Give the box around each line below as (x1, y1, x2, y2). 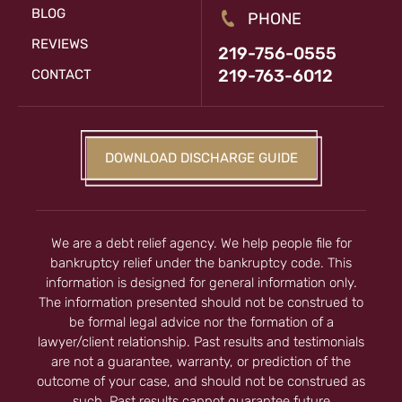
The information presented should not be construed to (39, 294, 363, 311)
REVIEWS (31, 36, 88, 53)
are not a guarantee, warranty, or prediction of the (51, 354, 351, 371)
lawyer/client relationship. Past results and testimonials (38, 334, 364, 351)
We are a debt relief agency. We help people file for (50, 235, 352, 252)
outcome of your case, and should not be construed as (37, 373, 365, 390)
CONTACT (31, 66, 92, 83)
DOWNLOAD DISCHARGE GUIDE (104, 150, 298, 167)
